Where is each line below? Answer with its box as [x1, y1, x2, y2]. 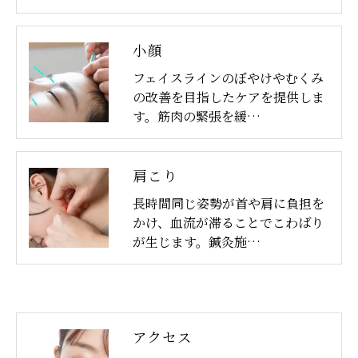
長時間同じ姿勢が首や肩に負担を [133, 194, 324, 213]
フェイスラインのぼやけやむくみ [133, 69, 324, 87]
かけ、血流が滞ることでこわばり [133, 213, 324, 232]
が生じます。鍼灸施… [133, 233, 261, 251]
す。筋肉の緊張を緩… [133, 107, 261, 125]
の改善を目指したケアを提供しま [133, 88, 324, 106]
